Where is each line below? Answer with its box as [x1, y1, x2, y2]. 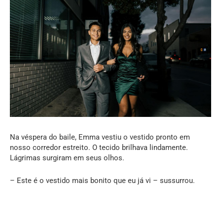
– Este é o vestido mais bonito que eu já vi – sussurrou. [10, 176, 195, 185]
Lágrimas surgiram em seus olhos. [10, 153, 124, 163]
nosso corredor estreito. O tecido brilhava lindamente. [10, 143, 188, 152]
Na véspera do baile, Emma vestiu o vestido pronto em [10, 133, 190, 142]
